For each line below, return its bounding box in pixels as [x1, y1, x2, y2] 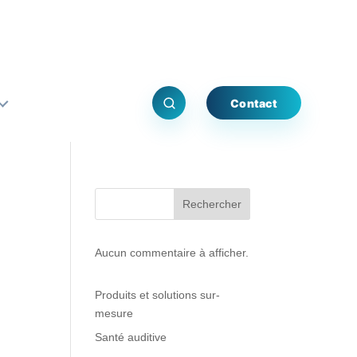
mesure [95, 307, 134, 320]
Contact [230, 96, 277, 110]
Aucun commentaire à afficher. [95, 246, 249, 260]
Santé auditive [95, 331, 167, 344]
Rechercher [182, 198, 241, 211]
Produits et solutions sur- [95, 288, 221, 302]
